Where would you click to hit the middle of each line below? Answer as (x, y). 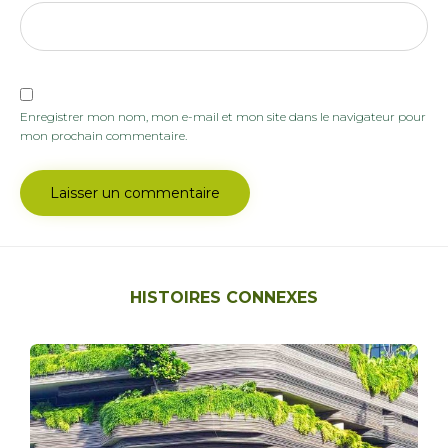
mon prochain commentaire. (103, 135)
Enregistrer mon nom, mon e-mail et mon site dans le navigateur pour (223, 116)
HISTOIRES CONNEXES (224, 297)
